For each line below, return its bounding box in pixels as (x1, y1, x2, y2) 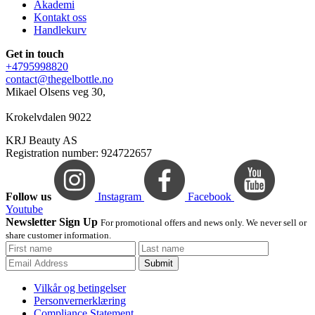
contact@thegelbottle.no (6, 73, 113, 86)
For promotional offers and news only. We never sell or (101, 217, 307, 229)
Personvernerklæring (34, 295, 126, 307)
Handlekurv (34, 24, 86, 37)
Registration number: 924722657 (6, 147, 152, 160)
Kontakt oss (34, 11, 86, 24)
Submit (144, 258, 173, 269)
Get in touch (6, 48, 64, 60)
